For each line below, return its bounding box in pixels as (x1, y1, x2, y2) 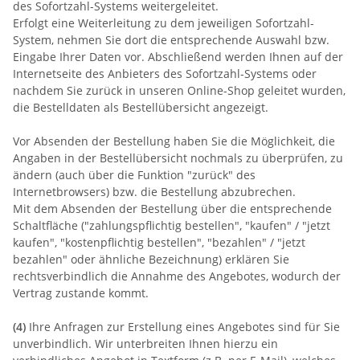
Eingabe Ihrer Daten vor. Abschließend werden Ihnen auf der (13, 48, 343, 64)
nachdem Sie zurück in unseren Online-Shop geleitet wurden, (13, 82, 346, 98)
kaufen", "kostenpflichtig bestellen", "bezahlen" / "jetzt (13, 234, 305, 250)
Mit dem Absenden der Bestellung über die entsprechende (13, 200, 332, 216)
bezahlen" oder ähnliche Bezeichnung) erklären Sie (13, 251, 289, 267)
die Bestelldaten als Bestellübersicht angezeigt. (13, 99, 268, 115)
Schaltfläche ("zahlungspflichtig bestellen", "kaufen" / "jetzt (13, 217, 330, 233)
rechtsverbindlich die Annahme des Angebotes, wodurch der (13, 268, 341, 284)
